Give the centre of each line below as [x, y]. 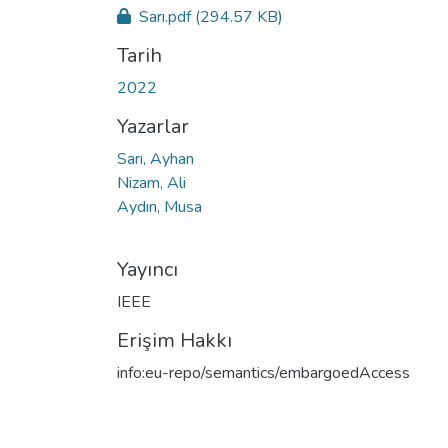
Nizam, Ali [151, 182]
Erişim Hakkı [174, 340]
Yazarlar [153, 126]
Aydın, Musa [159, 206]
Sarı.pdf [165, 16]
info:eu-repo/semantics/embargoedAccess [263, 372]
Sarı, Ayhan [155, 158]
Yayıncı [147, 269]
